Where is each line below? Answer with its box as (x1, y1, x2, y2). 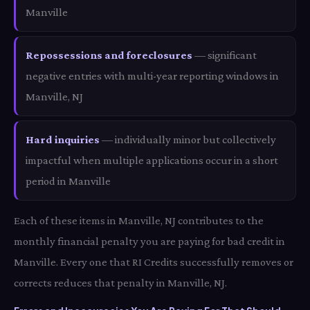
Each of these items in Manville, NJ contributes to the (14, 214, 264, 227)
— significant (192, 48, 257, 62)
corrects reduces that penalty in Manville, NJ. (14, 276, 227, 289)
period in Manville (26, 174, 111, 188)
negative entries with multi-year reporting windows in (26, 69, 279, 82)
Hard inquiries (26, 133, 100, 146)
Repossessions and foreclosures (26, 48, 192, 62)
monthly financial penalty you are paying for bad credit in (14, 235, 285, 248)
